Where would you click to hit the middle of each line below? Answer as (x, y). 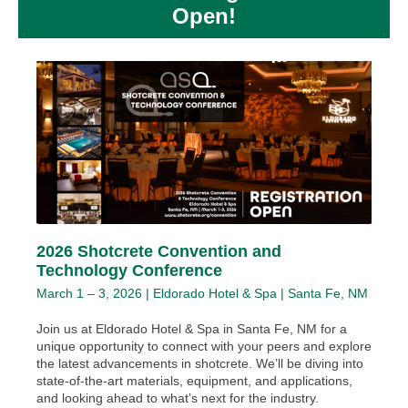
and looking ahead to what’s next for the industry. (178, 398)
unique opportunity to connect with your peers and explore (204, 346)
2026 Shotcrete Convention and (159, 251)
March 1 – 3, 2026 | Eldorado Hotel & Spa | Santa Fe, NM (202, 293)
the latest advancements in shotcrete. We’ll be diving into (200, 363)
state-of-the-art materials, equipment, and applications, (194, 381)
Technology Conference (129, 270)
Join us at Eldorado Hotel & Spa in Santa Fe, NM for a (192, 329)
